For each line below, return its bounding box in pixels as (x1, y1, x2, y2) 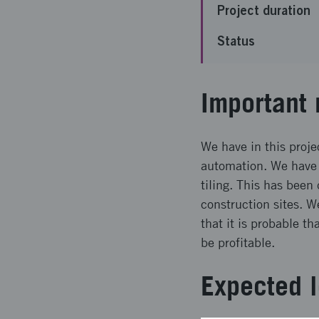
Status (217, 33, 255, 48)
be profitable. (201, 235, 275, 250)
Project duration (217, 2, 310, 18)
